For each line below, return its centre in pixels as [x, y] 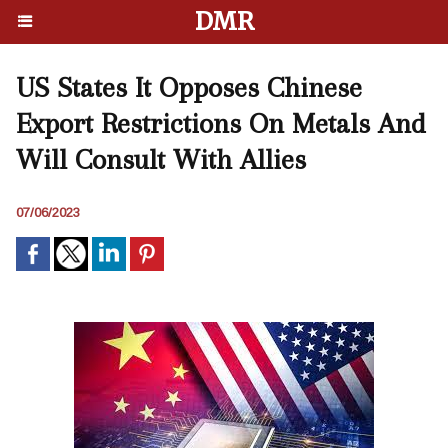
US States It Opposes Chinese [189, 87]
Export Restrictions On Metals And [221, 123]
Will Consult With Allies [161, 159]
